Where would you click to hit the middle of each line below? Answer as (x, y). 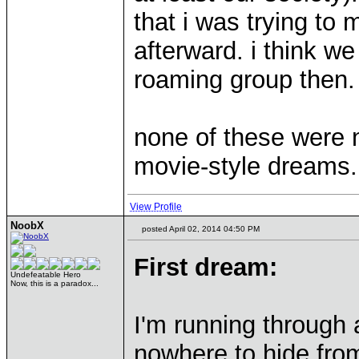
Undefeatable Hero (46, 274)
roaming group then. (244, 80)
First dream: (206, 267)
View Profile (156, 207)
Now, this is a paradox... (54, 283)
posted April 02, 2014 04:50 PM (200, 229)
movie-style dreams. (246, 166)
